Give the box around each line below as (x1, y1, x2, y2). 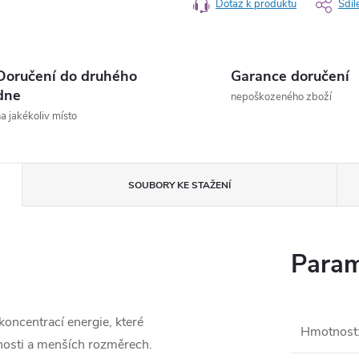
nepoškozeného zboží (231, 90, 332, 104)
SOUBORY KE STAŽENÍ (127, 179, 231, 192)
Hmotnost (301, 323, 357, 341)
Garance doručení (231, 67, 349, 86)
